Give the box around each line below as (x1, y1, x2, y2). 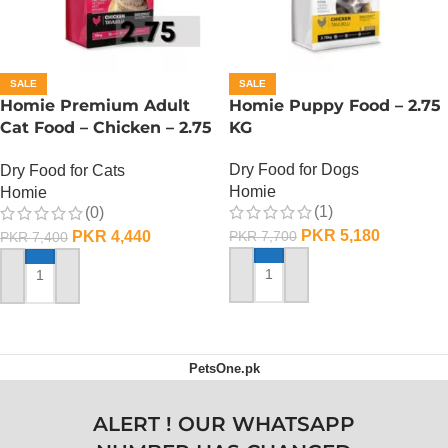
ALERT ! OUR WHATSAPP (93, 411, 355, 436)
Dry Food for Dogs (229, 160, 359, 178)
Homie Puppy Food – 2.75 (229, 95, 441, 115)
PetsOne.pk (188, 360, 260, 376)
